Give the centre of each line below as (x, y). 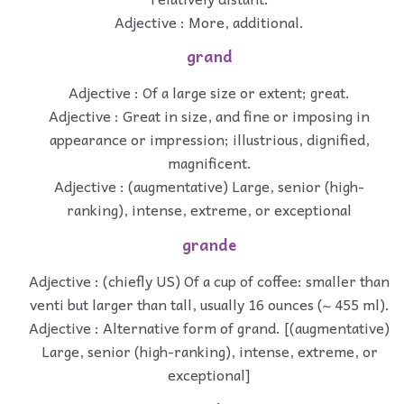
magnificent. (209, 163)
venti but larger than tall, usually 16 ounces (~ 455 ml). (209, 303)
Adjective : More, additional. (209, 21)
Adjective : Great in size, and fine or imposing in (209, 116)
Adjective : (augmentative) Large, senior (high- (209, 186)
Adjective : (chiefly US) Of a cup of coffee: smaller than (209, 280)
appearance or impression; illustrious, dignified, (209, 139)
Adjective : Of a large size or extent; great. (209, 92)
